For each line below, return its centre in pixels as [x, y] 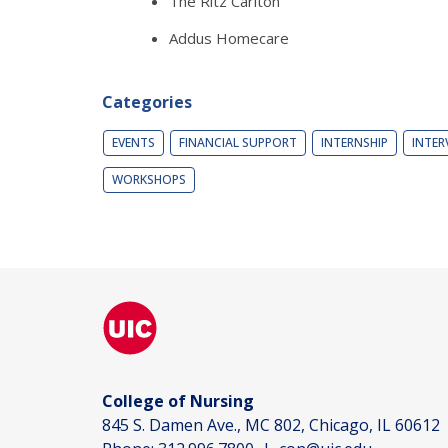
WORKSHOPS [149, 179]
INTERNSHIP [354, 142]
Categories [147, 101]
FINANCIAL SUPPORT [238, 142]
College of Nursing [178, 400]
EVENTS [133, 142]
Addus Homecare [229, 37]
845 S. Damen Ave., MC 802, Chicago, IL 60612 [271, 424]
